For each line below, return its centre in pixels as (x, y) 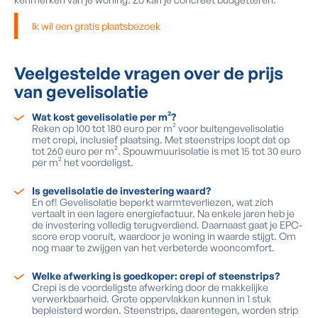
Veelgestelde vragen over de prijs (149, 73)
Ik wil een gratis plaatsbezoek (96, 26)
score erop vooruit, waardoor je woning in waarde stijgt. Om (164, 236)
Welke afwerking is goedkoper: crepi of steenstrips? (156, 276)
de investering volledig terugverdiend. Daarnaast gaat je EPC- (167, 225)
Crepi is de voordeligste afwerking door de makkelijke (150, 287)
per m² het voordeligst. (83, 162)
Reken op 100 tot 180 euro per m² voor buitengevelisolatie (158, 128)
